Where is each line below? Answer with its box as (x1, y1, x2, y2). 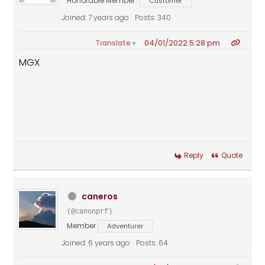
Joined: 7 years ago (62, 12, 130, 23)
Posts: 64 (136, 238, 169, 248)
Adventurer (107, 221, 144, 231)
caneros (81, 190, 118, 203)
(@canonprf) (67, 208, 113, 216)
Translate (95, 38, 131, 49)
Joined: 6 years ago (62, 238, 131, 248)
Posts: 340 (135, 12, 172, 23)
